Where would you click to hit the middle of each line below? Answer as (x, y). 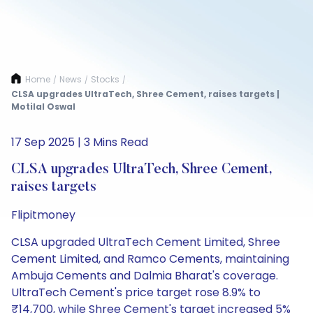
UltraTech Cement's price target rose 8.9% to (136, 292)
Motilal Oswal (43, 107)
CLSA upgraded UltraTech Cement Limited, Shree (146, 242)
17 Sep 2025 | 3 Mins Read (80, 142)
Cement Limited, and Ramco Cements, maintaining (150, 259)
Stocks (105, 79)
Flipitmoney (43, 215)
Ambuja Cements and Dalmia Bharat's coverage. (145, 276)
